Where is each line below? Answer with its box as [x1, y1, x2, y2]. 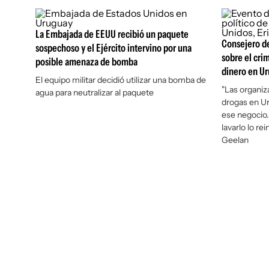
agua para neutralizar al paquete [35, 87, 154, 98]
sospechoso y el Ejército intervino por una [35, 41, 192, 55]
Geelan [221, 134, 249, 145]
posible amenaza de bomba [35, 55, 138, 68]
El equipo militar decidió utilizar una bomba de [35, 74, 206, 85]
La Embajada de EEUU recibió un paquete [35, 28, 189, 41]
